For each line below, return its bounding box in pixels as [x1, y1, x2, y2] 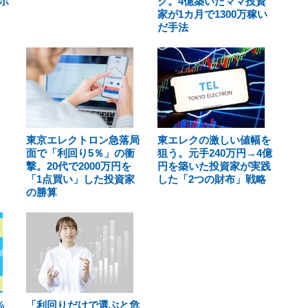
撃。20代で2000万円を [26, 160, 131, 172]
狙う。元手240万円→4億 [157, 147, 272, 159]
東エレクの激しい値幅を [157, 134, 271, 146]
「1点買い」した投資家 [26, 173, 135, 185]
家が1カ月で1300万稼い [157, 8, 267, 20]
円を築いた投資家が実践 [157, 160, 271, 172]
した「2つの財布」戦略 [157, 173, 266, 185]
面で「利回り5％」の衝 [26, 147, 135, 159]
